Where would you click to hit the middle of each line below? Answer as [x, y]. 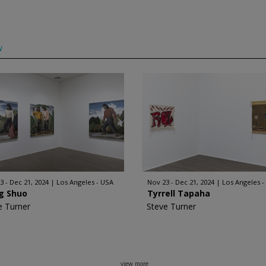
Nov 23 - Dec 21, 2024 [181, 182]
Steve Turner [171, 206]
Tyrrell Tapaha [179, 193]
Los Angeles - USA [85, 182]
